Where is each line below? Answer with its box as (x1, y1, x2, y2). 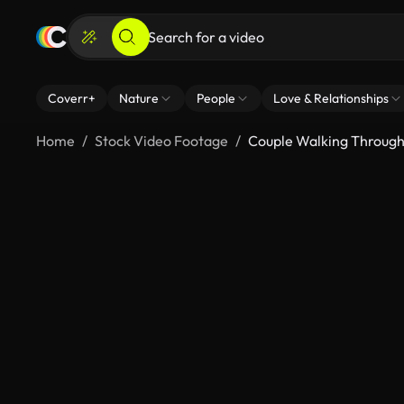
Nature (119, 90, 159, 106)
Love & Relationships (273, 90, 389, 106)
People (197, 90, 235, 106)
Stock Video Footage (95, 132, 228, 150)
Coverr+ (48, 90, 96, 106)
